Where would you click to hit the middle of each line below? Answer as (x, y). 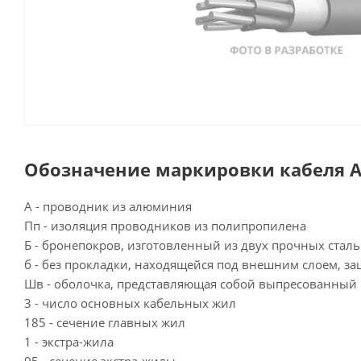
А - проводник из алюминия (108, 206)
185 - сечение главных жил (105, 322)
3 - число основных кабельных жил (130, 303)
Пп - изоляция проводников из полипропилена (165, 226)
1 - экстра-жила (69, 342)
